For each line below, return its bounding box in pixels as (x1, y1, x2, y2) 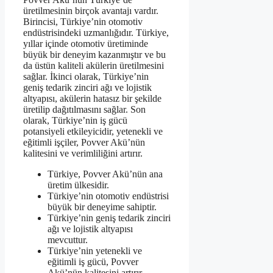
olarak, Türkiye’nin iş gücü (23, 115, 127, 126)
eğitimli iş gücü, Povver (48, 257, 138, 268)
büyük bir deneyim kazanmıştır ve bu (23, 49, 166, 60)
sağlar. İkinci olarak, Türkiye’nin (23, 71, 149, 82)
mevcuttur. (48, 235, 88, 246)
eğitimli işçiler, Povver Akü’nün (23, 137, 145, 148)
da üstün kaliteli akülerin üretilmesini (23, 60, 164, 71)
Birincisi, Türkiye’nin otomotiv (23, 16, 143, 27)
